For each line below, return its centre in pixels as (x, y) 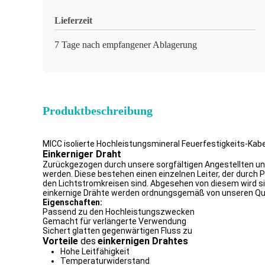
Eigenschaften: (72, 202)
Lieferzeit (73, 20)
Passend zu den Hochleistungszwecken (119, 212)
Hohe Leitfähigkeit (95, 251)
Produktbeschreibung (98, 111)
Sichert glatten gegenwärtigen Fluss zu (117, 231)
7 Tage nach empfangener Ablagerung (126, 45)
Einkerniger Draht (82, 154)
